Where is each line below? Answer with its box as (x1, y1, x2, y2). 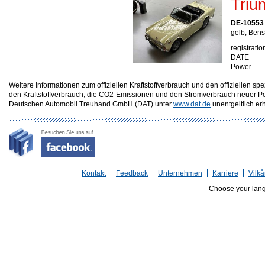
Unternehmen (158, 169, 202, 177)
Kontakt (82, 169, 106, 177)
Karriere (212, 169, 238, 177)
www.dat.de (173, 100, 211, 108)
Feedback (116, 169, 148, 177)
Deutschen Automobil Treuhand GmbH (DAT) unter (9, 100, 173, 108)
